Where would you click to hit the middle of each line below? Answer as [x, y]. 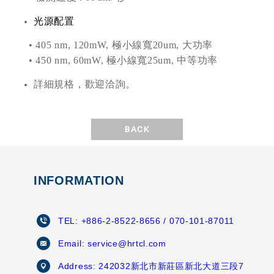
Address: [79, 266]
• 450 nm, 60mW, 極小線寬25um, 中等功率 [123, 61]
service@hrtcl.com [127, 244]
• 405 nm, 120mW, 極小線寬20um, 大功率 [121, 45]
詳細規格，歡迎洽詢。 [85, 84]
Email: [73, 244]
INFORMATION [79, 181]
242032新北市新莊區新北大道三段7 [171, 266]
